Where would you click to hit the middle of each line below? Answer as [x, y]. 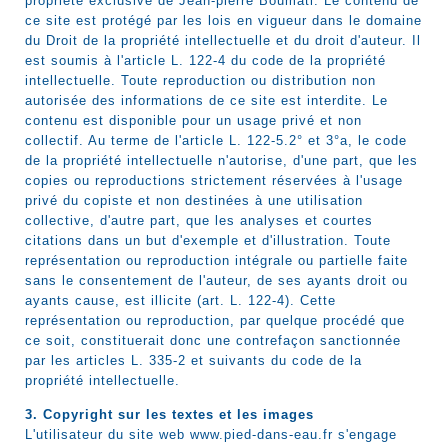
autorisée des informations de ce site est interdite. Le [206, 100]
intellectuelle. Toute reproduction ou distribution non [200, 80]
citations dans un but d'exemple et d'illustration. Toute [208, 240]
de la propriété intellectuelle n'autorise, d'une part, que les [221, 160]
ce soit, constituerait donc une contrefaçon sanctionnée [213, 340]
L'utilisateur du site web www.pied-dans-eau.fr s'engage [211, 434]
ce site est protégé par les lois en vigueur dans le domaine [223, 20]
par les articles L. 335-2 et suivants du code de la [193, 360]
